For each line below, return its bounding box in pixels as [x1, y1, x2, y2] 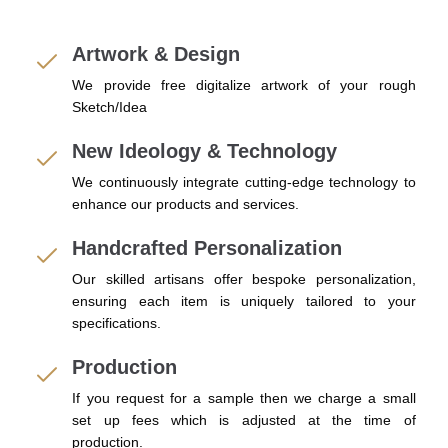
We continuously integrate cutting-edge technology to [72, 173, 416, 190]
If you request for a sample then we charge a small [72, 389, 416, 406]
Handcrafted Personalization [72, 236, 343, 259]
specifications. [72, 314, 162, 331]
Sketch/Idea [72, 98, 148, 115]
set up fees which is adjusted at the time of [72, 411, 416, 428]
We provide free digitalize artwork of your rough [72, 76, 416, 93]
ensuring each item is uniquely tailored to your [72, 292, 416, 309]
